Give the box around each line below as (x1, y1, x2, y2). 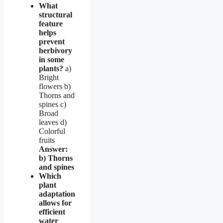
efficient (39, 207, 65, 216)
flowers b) (39, 82, 71, 91)
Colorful (39, 126, 65, 135)
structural (39, 10, 72, 19)
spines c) (39, 100, 66, 109)
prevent (39, 37, 65, 46)
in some (39, 55, 64, 64)
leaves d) (39, 117, 67, 126)
